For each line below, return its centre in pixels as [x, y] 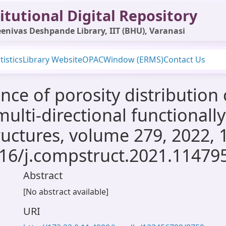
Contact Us [184, 60]
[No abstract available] [66, 192]
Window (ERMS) [133, 60]
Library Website [52, 60]
